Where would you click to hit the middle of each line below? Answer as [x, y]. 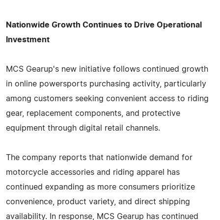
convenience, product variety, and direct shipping [98, 202]
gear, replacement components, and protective [93, 113]
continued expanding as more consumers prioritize [100, 187]
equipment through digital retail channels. [83, 128]
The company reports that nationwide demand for [99, 157]
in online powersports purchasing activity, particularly [106, 84]
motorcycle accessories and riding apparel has [93, 172]
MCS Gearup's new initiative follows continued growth [107, 69]
